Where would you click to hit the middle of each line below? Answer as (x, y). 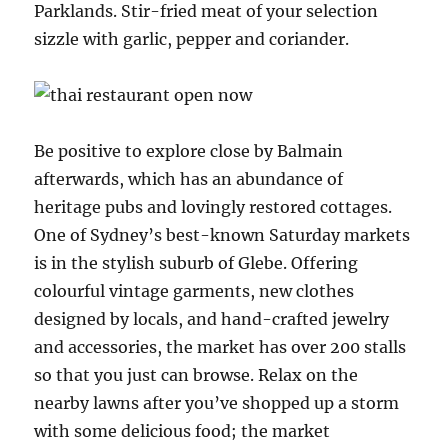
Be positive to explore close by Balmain (189, 151)
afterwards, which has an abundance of (189, 179)
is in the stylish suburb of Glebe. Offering (196, 263)
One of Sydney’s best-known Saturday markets (222, 235)
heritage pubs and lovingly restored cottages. (213, 207)
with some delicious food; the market (182, 431)
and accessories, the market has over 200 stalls (220, 347)
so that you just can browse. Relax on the (196, 375)
